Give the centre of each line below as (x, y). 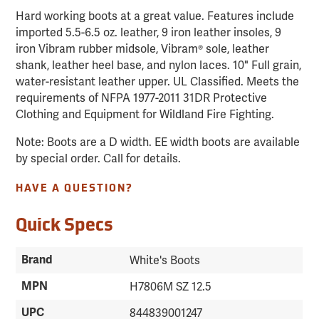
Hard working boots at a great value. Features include (155, 16)
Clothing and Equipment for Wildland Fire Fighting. (145, 115)
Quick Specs (65, 227)
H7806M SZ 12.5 (171, 287)
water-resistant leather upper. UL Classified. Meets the (158, 82)
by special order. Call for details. (99, 159)
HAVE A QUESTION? (75, 189)
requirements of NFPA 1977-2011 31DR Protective (142, 98)
